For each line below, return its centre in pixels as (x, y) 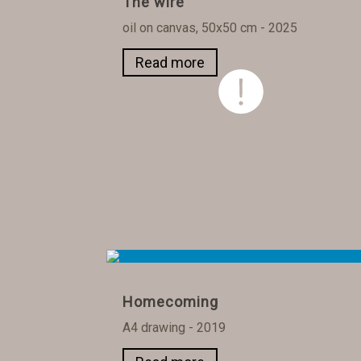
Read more (170, 63)
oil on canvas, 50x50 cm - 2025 (210, 28)
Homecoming (170, 301)
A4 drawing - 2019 (174, 327)
